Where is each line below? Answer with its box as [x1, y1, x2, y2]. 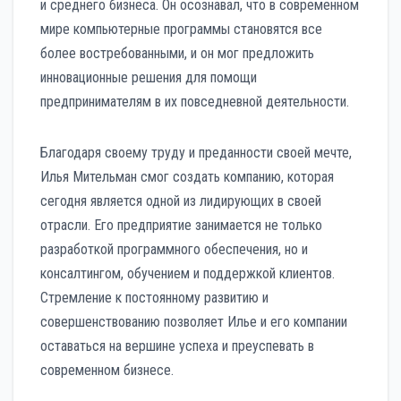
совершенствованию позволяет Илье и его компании [40, 313, 347, 331]
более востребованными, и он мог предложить [40, 45, 314, 63]
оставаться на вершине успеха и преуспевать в [40, 337, 314, 355]
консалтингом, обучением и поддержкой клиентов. [40, 265, 335, 283]
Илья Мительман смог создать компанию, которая [40, 168, 334, 186]
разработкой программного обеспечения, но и [40, 241, 308, 259]
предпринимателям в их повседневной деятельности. [40, 93, 349, 111]
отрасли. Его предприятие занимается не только [40, 217, 322, 235]
